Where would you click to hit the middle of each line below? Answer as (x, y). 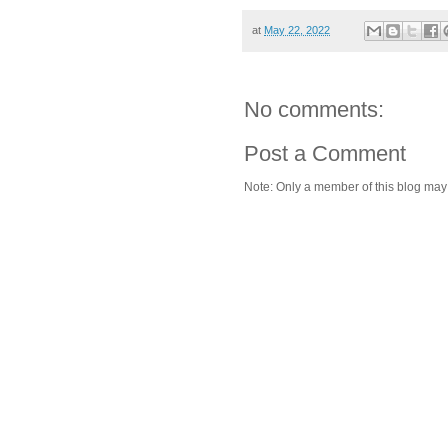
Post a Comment (325, 153)
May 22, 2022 (297, 29)
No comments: (314, 109)
